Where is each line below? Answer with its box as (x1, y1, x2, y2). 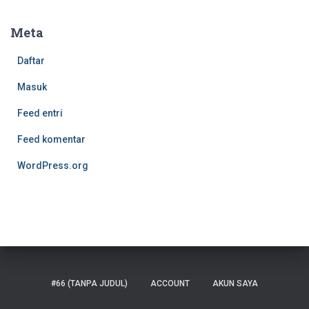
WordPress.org (17, 159, 88, 171)
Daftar (17, 54, 45, 66)
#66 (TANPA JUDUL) (51, 279, 128, 288)
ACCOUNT (150, 279, 190, 288)
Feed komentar (17, 133, 86, 145)
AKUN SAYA (212, 279, 258, 288)
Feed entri (17, 107, 63, 119)
